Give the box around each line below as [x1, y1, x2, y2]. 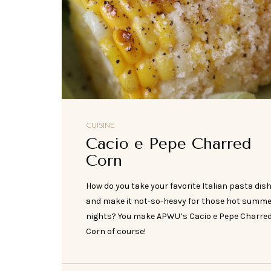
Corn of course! [86, 226, 146, 237]
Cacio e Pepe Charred [86, 134, 252, 153]
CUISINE [86, 120, 115, 129]
